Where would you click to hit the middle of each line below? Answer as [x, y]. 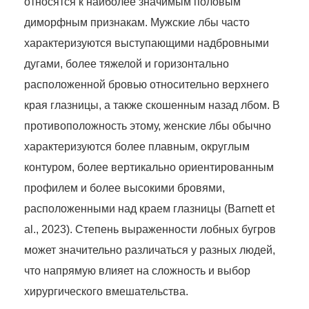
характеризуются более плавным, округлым [137, 147]
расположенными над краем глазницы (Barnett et [149, 209]
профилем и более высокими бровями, [124, 188]
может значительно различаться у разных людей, [150, 250]
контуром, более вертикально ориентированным [149, 168]
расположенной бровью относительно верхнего [147, 85]
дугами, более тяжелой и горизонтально [127, 64]
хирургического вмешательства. [106, 292]
